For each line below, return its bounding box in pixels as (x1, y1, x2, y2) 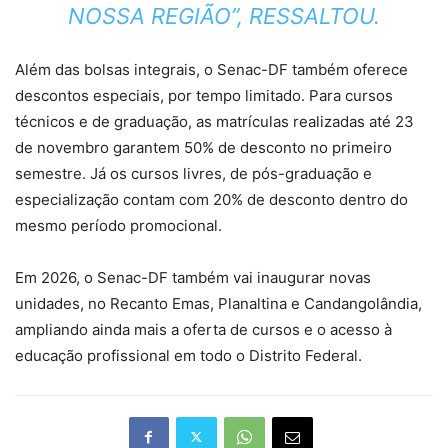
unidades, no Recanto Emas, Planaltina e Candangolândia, (15, 293, 422, 313)
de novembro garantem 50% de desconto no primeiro (15, 137, 392, 157)
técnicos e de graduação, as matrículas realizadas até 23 (15, 111, 414, 131)
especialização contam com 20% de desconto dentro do (15, 189, 408, 209)
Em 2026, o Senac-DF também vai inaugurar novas (15, 267, 371, 287)
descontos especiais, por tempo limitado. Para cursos (15, 85, 393, 105)
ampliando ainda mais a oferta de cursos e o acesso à (15, 319, 392, 339)
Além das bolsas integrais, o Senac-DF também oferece (15, 59, 408, 79)
